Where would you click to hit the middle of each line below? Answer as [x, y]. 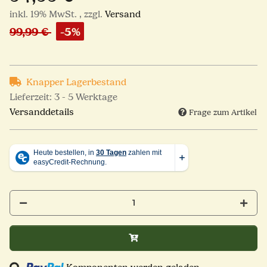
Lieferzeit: [32, 97]
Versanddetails [42, 112]
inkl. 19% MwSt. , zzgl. [57, 14]
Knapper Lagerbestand [76, 82]
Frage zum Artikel [223, 113]
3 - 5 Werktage [86, 97]
